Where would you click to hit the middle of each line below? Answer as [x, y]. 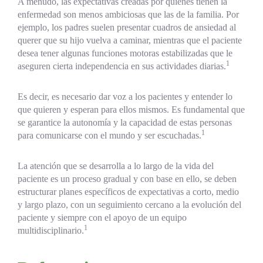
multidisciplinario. [51, 231]
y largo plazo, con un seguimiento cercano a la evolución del [129, 205]
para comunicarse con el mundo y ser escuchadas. [109, 136]
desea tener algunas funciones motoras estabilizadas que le [125, 53]
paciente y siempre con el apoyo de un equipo [102, 218]
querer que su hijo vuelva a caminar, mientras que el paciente [130, 41]
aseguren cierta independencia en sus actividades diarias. [122, 66]
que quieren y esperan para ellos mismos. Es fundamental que [131, 110]
